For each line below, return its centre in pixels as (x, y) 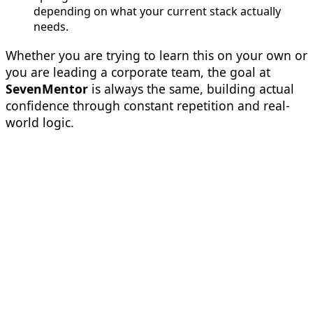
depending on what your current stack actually (157, 12)
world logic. (40, 122)
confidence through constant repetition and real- (148, 105)
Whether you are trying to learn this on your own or (156, 55)
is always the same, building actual (191, 88)
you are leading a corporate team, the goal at (138, 72)
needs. (51, 27)
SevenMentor (47, 88)
